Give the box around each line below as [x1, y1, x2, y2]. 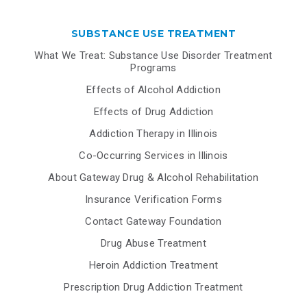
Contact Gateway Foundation [85, 214, 222, 228]
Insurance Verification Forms [85, 193, 222, 206]
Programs [130, 61, 177, 74]
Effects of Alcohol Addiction [86, 83, 221, 96]
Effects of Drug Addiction [93, 105, 214, 118]
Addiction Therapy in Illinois [89, 127, 218, 140]
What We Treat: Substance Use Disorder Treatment [34, 49, 273, 62]
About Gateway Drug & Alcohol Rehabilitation [48, 171, 259, 184]
